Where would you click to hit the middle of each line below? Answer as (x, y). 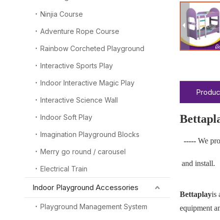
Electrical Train (64, 169)
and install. (197, 163)
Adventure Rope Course (80, 31)
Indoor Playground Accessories (85, 187)
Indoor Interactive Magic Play (87, 83)
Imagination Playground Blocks (90, 134)
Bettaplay (196, 194)
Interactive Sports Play (77, 66)
